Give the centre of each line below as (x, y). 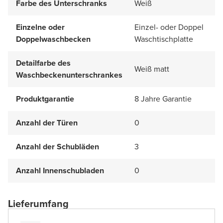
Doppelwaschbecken (53, 39)
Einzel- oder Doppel (169, 27)
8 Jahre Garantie (163, 99)
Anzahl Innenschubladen (60, 170)
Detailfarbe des (43, 63)
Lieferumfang (38, 203)
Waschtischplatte (164, 39)
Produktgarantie (45, 99)
